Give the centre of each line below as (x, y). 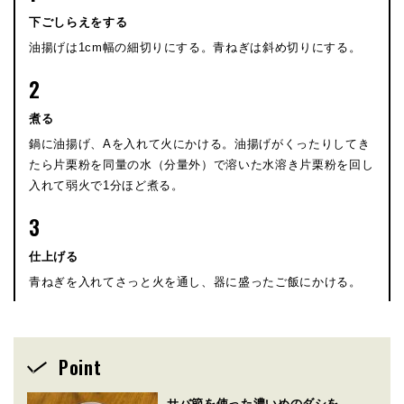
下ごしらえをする (78, 22)
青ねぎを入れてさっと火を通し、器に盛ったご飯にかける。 (195, 281)
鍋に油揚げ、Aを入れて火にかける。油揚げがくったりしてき (200, 143)
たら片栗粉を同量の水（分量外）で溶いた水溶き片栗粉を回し (202, 164)
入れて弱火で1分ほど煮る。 (106, 185)
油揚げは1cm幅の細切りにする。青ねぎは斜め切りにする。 (195, 47)
